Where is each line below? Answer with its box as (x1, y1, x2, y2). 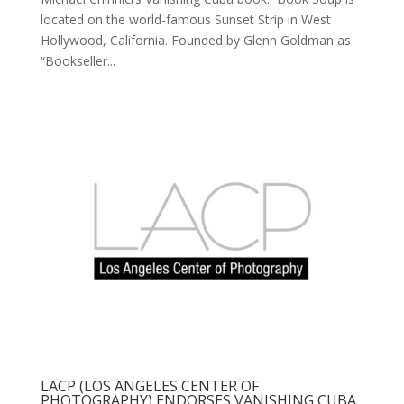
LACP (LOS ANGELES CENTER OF (40, 375, 259, 396)
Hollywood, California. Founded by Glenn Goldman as (40, 32, 351, 50)
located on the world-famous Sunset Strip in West (40, 11, 331, 29)
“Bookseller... (40, 52, 115, 70)
